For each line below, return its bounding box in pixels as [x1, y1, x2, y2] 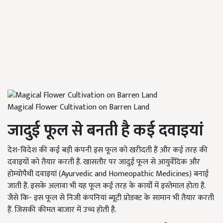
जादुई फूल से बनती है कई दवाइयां [7, 117, 204, 144]
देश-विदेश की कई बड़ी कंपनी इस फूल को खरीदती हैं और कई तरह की [7, 143, 208, 157]
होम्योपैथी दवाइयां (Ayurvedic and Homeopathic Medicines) [7, 167, 194, 181]
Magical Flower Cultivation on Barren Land [7, 100, 149, 114]
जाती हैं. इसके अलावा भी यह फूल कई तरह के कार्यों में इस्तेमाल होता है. [7, 179, 206, 193]
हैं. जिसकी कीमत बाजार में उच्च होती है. [7, 203, 116, 217]
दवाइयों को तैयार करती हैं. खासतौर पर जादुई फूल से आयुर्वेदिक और [7, 155, 200, 169]
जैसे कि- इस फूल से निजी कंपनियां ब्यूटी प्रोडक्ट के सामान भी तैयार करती [7, 191, 214, 205]
